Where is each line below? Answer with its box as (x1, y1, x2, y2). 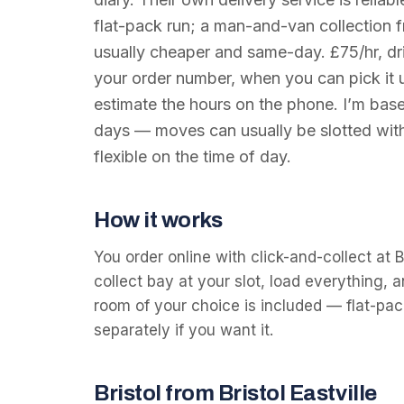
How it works (94, 208, 223, 232)
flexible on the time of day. (94, 147, 291, 166)
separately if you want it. (94, 321, 273, 339)
